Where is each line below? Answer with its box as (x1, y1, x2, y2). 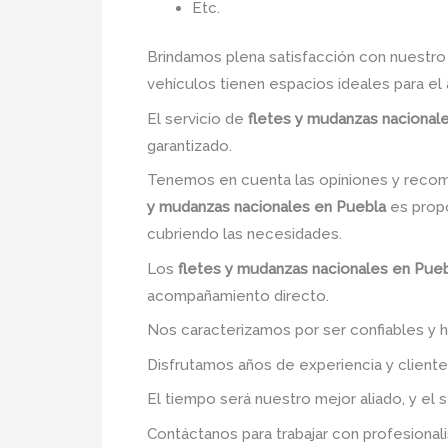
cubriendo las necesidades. (147, 225, 342, 243)
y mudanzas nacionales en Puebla (147, 198, 386, 216)
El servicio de (147, 109, 248, 128)
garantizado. (147, 136, 232, 155)
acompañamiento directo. (147, 286, 329, 305)
